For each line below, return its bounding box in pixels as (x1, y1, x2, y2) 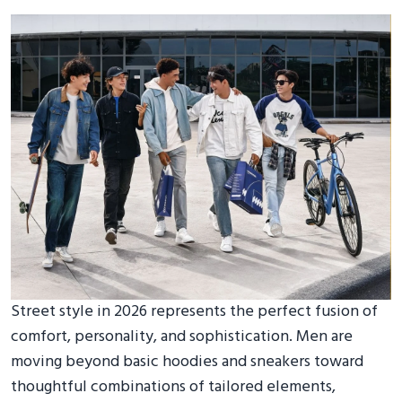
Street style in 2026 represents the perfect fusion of (11, 299, 378, 325)
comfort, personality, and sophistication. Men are (11, 324, 353, 350)
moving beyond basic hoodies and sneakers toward (11, 349, 363, 375)
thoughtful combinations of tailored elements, (11, 374, 336, 400)
